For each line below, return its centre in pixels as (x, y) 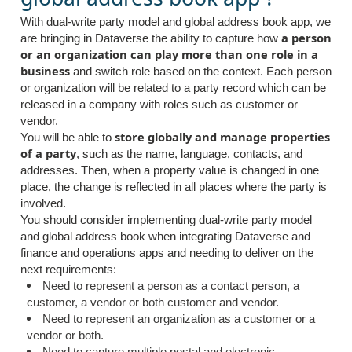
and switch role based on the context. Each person (201, 72)
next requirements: (68, 270)
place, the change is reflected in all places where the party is (174, 187)
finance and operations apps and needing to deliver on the (167, 253)
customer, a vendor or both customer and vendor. (153, 303)
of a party (48, 154)
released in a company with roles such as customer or (159, 105)
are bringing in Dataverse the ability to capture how (151, 39)
